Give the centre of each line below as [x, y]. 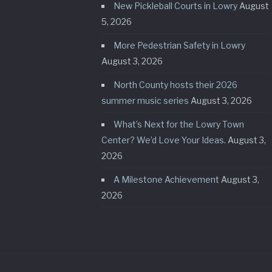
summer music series [145, 101]
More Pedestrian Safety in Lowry [179, 46]
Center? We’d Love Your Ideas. [164, 140]
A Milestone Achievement [166, 180]
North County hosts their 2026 [175, 85]
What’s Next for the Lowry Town [179, 124]
